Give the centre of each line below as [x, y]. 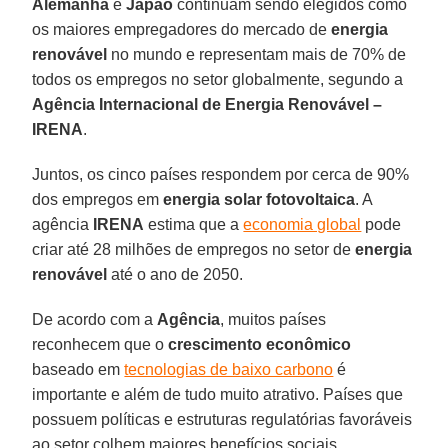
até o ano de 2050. [175, 274]
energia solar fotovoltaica [259, 199]
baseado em [78, 369]
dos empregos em [98, 199]
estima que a [194, 224]
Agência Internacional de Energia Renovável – [207, 104]
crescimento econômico [260, 344]
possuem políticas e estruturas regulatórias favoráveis [222, 419]
